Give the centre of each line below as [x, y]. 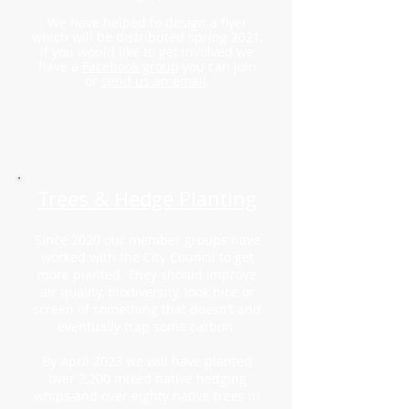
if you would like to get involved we [147, 52]
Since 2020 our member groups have [147, 240]
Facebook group [130, 66]
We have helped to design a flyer [147, 22]
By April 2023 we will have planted [147, 361]
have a [60, 66]
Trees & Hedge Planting [147, 199]
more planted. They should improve [147, 274]
